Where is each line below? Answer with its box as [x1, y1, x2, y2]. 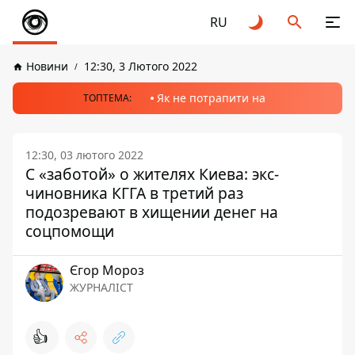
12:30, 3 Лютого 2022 [84, 59, 197, 74]
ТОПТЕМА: [83, 91, 132, 105]
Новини [26, 59, 68, 74]
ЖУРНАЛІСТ [70, 280, 133, 295]
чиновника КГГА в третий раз [25, 182, 243, 204]
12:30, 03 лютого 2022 [25, 147, 143, 162]
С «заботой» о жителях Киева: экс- [25, 163, 279, 185]
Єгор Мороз [70, 261, 144, 279]
